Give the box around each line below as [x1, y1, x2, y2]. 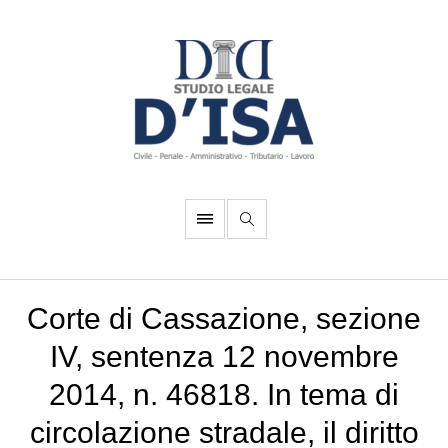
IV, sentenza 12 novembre [49, 340, 399, 373]
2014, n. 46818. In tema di [49, 378, 399, 411]
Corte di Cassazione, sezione [27, 302, 421, 335]
